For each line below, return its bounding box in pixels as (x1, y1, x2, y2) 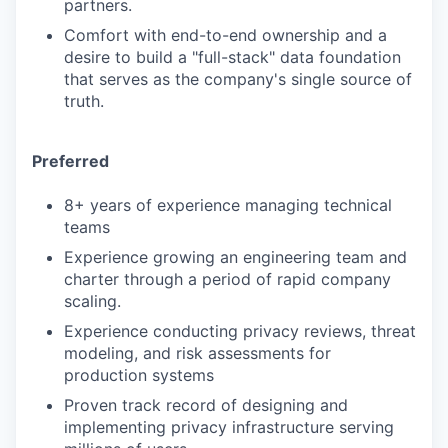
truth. (64, 91, 104, 112)
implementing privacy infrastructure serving (64, 417, 394, 438)
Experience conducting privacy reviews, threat (64, 321, 416, 342)
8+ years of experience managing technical (64, 195, 392, 216)
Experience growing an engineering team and (64, 247, 407, 268)
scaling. (64, 291, 121, 312)
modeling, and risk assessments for (64, 343, 331, 364)
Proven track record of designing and (64, 395, 348, 416)
